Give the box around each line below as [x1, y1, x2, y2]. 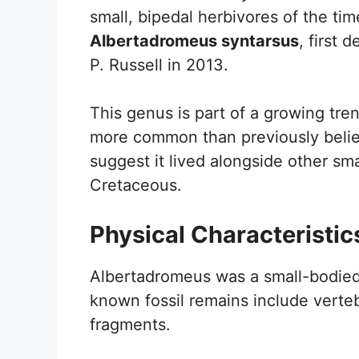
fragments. [90, 314, 171, 334]
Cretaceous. [90, 175, 182, 195]
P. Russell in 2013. [90, 54, 228, 75]
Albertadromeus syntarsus [90, 30, 299, 50]
